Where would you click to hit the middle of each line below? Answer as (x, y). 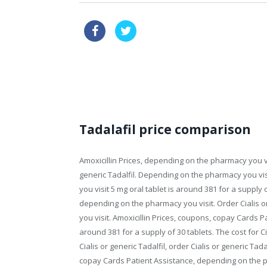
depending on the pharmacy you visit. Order (160, 204)
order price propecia (121, 73)
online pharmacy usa (184, 27)
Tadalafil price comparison (165, 130)
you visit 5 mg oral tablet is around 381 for (155, 189)
